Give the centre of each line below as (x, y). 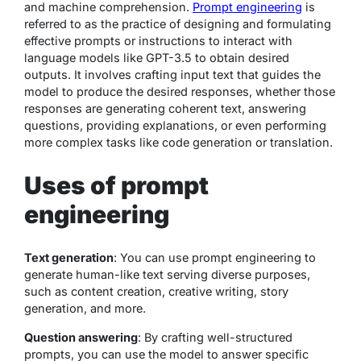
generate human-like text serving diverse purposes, (167, 274)
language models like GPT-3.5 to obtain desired (157, 58)
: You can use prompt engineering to (215, 257)
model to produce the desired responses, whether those (180, 91)
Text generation (69, 257)
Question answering (81, 337)
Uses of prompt (116, 185)
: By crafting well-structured (215, 337)
